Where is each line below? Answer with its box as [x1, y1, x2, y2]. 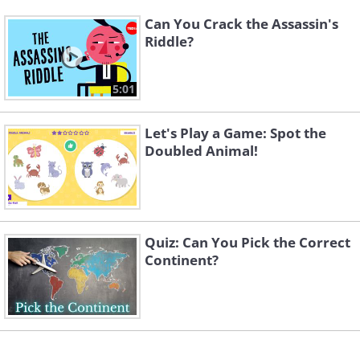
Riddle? [145, 32, 194, 51]
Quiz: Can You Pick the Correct [145, 233, 350, 252]
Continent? [145, 251, 219, 269]
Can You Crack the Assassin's [145, 14, 338, 33]
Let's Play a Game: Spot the [145, 124, 326, 142]
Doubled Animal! [145, 141, 258, 160]
